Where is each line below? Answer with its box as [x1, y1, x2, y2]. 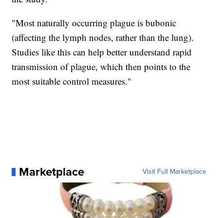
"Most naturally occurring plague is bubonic [12, 17, 177, 29]
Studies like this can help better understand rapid [12, 46, 192, 58]
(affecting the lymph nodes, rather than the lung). [12, 31, 194, 44]
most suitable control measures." [12, 75, 132, 88]
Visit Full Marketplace [142, 166, 206, 177]
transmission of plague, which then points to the [12, 60, 191, 73]
